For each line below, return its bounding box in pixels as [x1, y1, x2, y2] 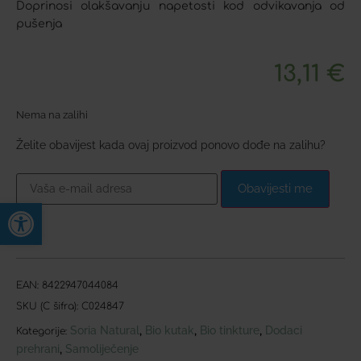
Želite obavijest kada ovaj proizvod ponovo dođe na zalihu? [16, 138, 326, 151]
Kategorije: [16, 325, 67, 337]
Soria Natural [70, 323, 139, 337]
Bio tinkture [200, 323, 259, 337]
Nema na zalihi [16, 109, 88, 122]
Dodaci [265, 323, 302, 337]
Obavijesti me [238, 180, 313, 196]
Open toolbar [7, 196, 109, 224]
